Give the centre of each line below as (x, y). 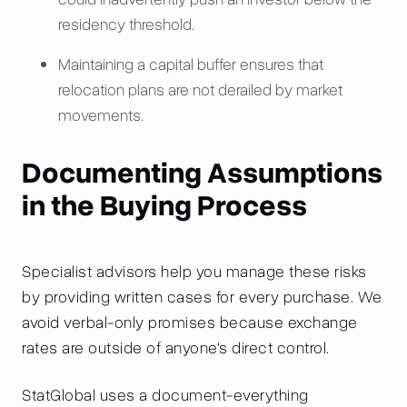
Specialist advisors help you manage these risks (194, 272)
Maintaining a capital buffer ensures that (191, 65)
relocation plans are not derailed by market (200, 90)
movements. (101, 115)
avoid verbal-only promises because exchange (190, 323)
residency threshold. (126, 25)
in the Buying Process (164, 206)
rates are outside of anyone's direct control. (176, 348)
